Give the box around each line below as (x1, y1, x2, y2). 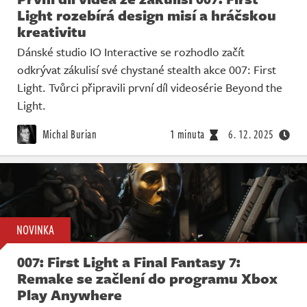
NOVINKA (16, 221, 54, 239)
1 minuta (169, 126, 205, 143)
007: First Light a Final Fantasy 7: (17, 251, 241, 273)
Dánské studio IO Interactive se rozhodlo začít (17, 43, 245, 61)
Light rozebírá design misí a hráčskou (17, 5, 276, 26)
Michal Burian (40, 126, 97, 143)
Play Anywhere (17, 284, 122, 306)
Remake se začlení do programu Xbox (17, 268, 278, 289)
